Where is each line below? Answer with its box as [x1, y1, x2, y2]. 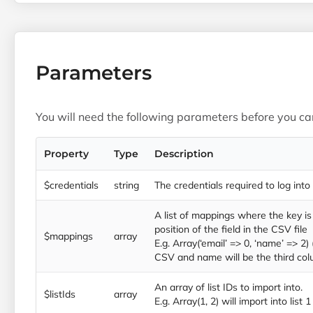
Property [44, 147, 89, 160]
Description [154, 147, 214, 160]
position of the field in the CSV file [154, 222, 307, 235]
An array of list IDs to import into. [154, 280, 303, 293]
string [114, 178, 139, 191]
